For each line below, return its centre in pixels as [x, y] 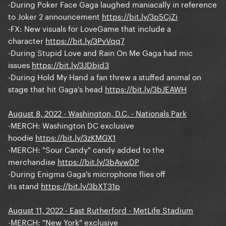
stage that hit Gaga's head [56, 89]
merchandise [33, 161]
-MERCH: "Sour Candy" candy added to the [86, 149]
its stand [24, 185]
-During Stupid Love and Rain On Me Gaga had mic [100, 52]
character [27, 40]
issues [20, 64]
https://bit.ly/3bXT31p [80, 185]
